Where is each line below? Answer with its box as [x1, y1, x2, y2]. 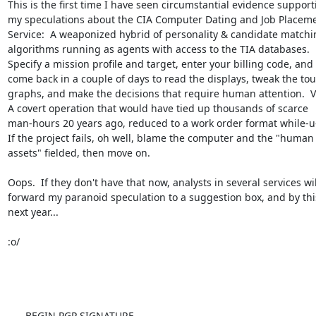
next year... [7, 205, 59, 219]
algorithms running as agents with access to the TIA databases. [7, 42, 310, 56]
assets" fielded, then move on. [7, 145, 150, 159]
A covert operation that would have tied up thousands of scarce [7, 101, 308, 115]
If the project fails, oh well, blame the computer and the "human [7, 130, 314, 145]
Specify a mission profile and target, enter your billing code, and [7, 56, 313, 71]
